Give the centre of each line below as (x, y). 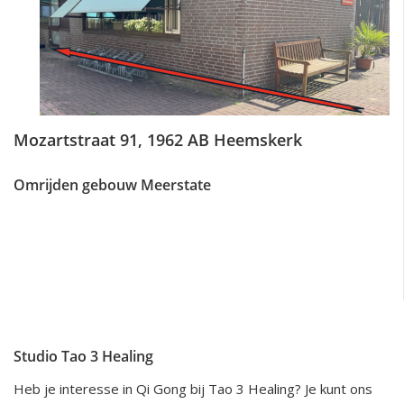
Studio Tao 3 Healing (83, 356)
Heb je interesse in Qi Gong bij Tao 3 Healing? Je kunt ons (193, 388)
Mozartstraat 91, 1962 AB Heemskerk (158, 139)
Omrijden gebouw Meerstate (112, 184)
